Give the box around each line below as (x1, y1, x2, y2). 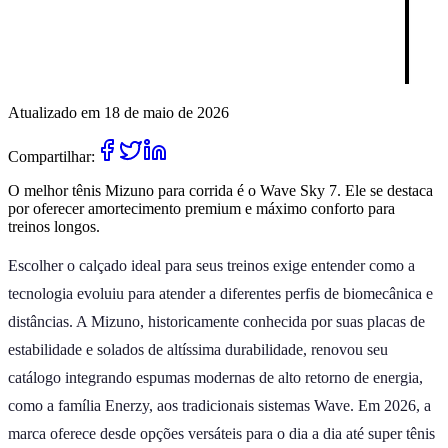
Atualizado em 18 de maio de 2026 (8, 103, 229, 121)
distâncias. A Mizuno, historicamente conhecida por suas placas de (8, 312, 425, 330)
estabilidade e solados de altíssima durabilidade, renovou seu (8, 340, 388, 358)
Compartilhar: (8, 147, 95, 165)
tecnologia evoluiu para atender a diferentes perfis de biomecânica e (8, 284, 433, 302)
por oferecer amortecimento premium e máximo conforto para (8, 199, 395, 217)
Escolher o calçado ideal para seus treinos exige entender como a (8, 256, 415, 274)
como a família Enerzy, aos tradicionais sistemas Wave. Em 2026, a (8, 396, 431, 414)
